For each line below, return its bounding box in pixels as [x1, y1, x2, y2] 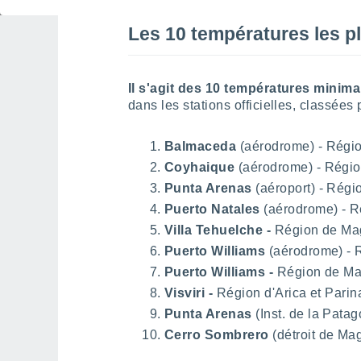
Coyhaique [164, 160, 235, 175]
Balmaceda [164, 139, 237, 154]
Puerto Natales [164, 202, 260, 217]
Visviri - [164, 286, 217, 301]
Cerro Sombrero [164, 328, 273, 342]
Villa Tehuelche [164, 223, 263, 238]
